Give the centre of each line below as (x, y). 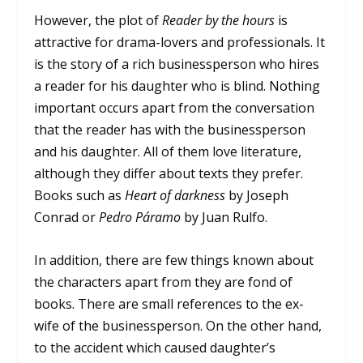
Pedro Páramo (140, 218)
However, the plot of (98, 21)
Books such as (80, 196)
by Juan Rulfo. (224, 218)
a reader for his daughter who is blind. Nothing (177, 86)
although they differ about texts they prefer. (169, 174)
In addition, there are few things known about (174, 260)
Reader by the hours (219, 21)
